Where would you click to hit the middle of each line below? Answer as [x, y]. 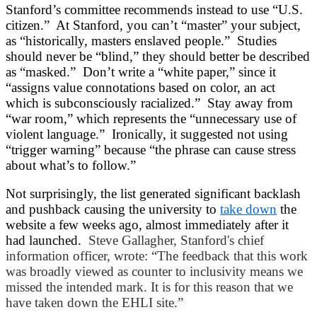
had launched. [47, 240]
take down [248, 209]
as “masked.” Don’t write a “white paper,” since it [141, 71]
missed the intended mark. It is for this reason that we [149, 287]
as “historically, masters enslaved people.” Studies [141, 40]
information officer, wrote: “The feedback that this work [157, 255]
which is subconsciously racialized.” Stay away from [149, 103]
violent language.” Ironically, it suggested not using [147, 134]
